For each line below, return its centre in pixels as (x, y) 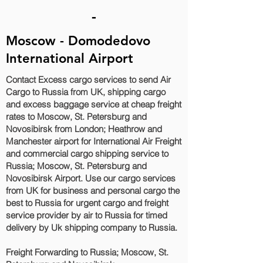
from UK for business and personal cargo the (93, 190)
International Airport (70, 58)
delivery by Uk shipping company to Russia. (92, 227)
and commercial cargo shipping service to (87, 154)
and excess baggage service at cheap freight (94, 104)
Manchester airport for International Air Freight (94, 141)
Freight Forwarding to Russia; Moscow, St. (87, 252)
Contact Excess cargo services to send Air (88, 80)
